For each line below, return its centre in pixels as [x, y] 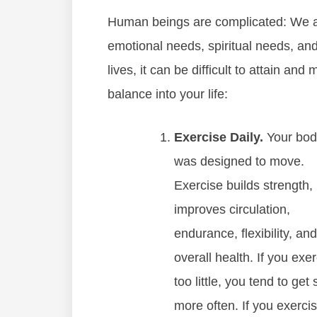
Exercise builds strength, [243, 185]
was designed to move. [239, 161]
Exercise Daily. [219, 137]
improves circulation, [232, 209]
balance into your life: [168, 94]
